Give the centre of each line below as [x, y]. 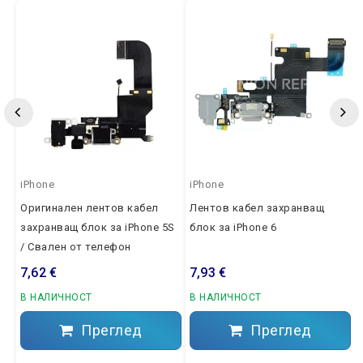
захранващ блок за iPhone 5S [98, 227]
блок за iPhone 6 [233, 227]
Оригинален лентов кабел [90, 207]
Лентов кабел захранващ [257, 207]
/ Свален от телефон [76, 246]
